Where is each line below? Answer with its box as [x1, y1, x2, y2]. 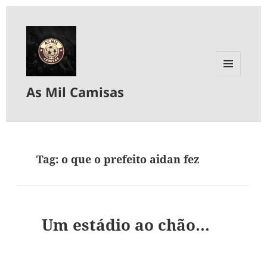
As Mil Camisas [26, 83, 125, 101]
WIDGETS [216, 95, 250, 106]
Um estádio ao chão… [41, 214, 210, 236]
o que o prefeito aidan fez [61, 152, 200, 167]
